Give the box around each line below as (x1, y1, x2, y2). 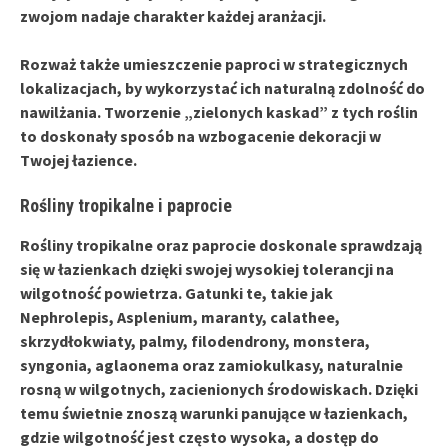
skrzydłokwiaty (20, 330, 131, 351)
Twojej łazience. (20, 149, 137, 170)
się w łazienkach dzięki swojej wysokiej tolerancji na (20, 258, 394, 279)
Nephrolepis (20, 306, 109, 327)
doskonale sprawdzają (256, 234, 422, 255)
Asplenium (117, 306, 193, 327)
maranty (201, 306, 262, 327)
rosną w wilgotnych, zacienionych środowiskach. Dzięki (20, 378, 418, 399)
